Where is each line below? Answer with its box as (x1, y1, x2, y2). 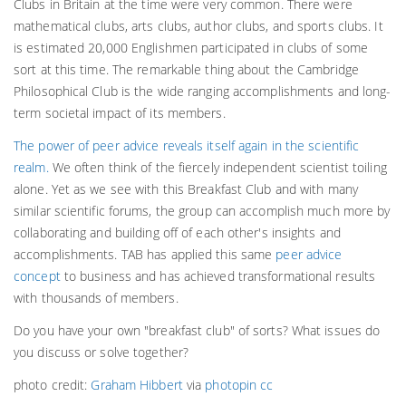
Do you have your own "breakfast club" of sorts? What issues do (14, 322, 381, 340)
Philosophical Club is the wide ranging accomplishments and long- (14, 82, 391, 101)
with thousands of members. (14, 289, 179, 307)
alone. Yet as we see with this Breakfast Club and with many (14, 180, 358, 198)
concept (14, 267, 61, 285)
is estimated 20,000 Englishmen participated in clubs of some (14, 39, 369, 57)
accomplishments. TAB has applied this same (14, 246, 276, 264)
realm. (14, 159, 49, 177)
